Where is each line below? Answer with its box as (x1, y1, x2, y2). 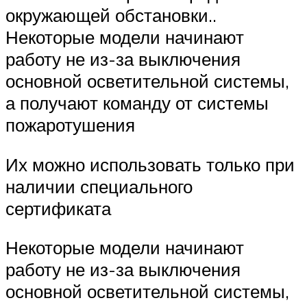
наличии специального (5, 175, 193, 197)
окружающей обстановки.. (5, 4, 217, 27)
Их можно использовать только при (5, 153, 295, 175)
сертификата (5, 197, 111, 219)
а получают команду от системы (5, 92, 269, 114)
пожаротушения (5, 114, 135, 136)
